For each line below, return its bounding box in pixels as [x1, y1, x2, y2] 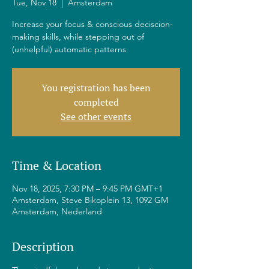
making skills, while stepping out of [12, 31, 144, 42]
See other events [61, 110, 131, 123]
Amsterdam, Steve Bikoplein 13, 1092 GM [12, 195, 168, 205]
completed [73, 95, 119, 109]
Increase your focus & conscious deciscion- [12, 19, 173, 29]
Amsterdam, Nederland [12, 206, 102, 217]
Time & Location [12, 157, 101, 174]
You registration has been [41, 81, 151, 94]
